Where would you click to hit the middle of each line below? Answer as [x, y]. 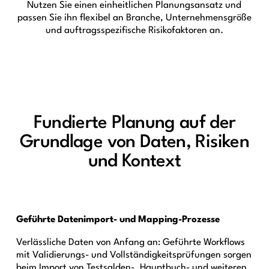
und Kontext [134, 162]
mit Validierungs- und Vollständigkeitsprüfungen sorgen [134, 255]
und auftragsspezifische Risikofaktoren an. [134, 30]
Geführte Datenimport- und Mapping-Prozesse [118, 219]
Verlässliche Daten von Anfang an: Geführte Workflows [130, 242]
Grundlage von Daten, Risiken [134, 143]
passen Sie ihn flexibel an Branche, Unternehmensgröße [134, 18]
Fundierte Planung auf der [134, 123]
